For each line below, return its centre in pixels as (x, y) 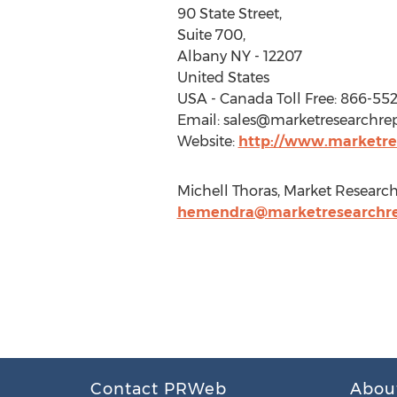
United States (223, 78)
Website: (207, 141)
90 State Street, (229, 14)
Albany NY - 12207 (239, 56)
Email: (200, 120)
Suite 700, (211, 35)
